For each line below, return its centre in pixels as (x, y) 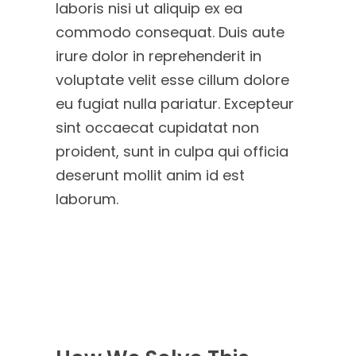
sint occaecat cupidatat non (157, 128)
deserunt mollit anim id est (150, 175)
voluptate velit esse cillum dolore (172, 80)
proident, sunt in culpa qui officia (172, 151)
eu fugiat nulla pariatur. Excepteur (175, 104)
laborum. (87, 199)
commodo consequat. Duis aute (170, 32)
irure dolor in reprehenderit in (159, 56)
